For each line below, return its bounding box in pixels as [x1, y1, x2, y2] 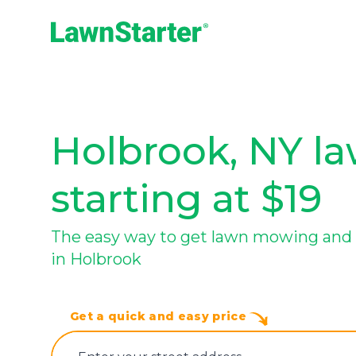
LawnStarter [50, 43, 117, 58]
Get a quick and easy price [70, 309, 250, 323]
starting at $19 [51, 176, 322, 222]
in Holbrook [51, 250, 141, 269]
